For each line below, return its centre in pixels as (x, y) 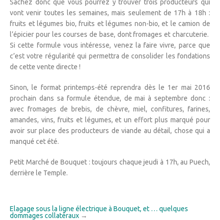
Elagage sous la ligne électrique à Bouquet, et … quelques (99, 209)
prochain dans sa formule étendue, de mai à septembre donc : (110, 98)
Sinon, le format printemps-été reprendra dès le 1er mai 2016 (110, 88)
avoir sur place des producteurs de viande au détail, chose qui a (110, 131)
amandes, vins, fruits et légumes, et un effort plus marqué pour (110, 120)
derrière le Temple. (39, 173)
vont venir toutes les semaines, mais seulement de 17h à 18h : (110, 13)
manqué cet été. (34, 142)
